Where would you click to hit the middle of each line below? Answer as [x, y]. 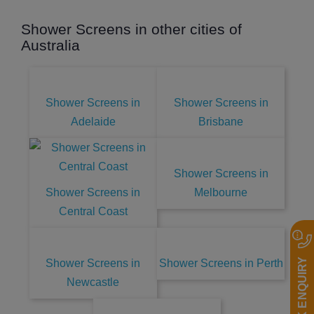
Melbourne [221, 193]
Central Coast [93, 212]
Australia [50, 46]
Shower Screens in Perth [221, 264]
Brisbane [221, 122]
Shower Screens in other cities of [131, 29]
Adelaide [93, 122]
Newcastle [93, 282]
